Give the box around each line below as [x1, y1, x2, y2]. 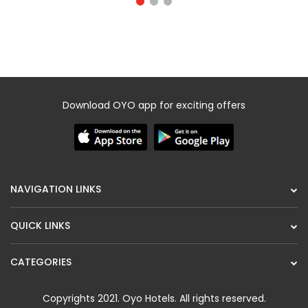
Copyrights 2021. [42, 291, 122, 306]
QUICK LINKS [10, 219, 70, 233]
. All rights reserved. [174, 291, 266, 306]
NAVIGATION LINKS [10, 182, 101, 197]
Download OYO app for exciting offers [63, 98, 245, 113]
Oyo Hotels [122, 291, 175, 306]
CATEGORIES [10, 255, 71, 269]
